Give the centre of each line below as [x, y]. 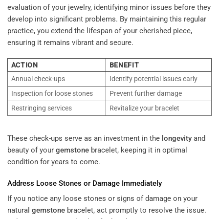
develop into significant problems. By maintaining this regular [107, 19]
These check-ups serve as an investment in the [85, 139]
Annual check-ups [38, 78]
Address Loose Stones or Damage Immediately [85, 183]
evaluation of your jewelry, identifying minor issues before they [109, 8]
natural [20, 210]
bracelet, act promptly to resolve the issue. [136, 210]
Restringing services [41, 108]
